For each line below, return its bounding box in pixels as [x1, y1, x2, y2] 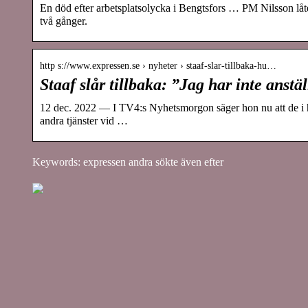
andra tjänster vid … [40, 114, 128, 126]
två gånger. [40, 14, 87, 27]
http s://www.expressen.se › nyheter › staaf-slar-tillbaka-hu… [40, 60, 276, 71]
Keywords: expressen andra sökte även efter [32, 155, 223, 168]
